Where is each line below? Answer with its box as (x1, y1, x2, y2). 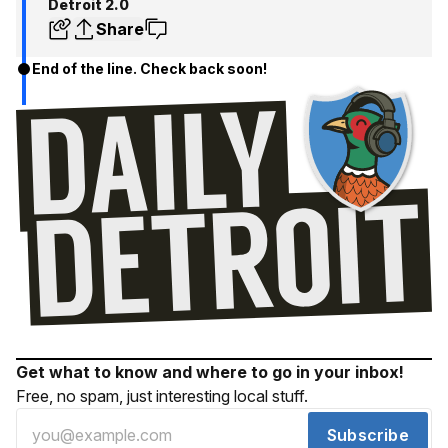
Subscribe (327, 425, 409, 446)
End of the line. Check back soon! (32, 59, 267, 77)
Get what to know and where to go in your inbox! (16, 362, 404, 383)
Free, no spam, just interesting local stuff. (16, 386, 308, 407)
